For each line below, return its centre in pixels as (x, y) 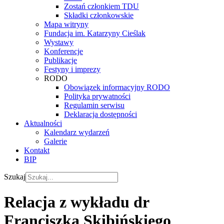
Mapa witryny (66, 24)
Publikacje (60, 60)
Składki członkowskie (99, 15)
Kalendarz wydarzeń (77, 132)
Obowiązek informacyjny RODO (117, 87)
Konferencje (63, 51)
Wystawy (59, 42)
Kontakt (37, 150)
